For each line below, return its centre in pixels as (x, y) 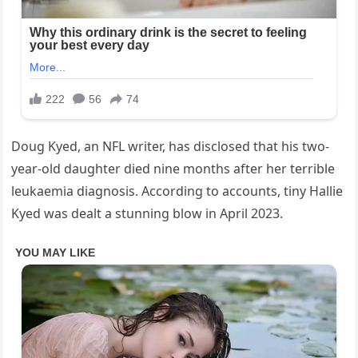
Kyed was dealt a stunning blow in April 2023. (147, 214)
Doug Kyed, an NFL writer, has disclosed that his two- (171, 147)
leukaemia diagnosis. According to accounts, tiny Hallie (177, 191)
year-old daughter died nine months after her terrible (173, 169)
